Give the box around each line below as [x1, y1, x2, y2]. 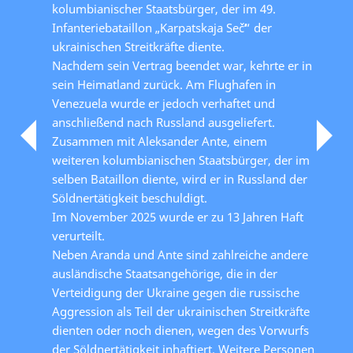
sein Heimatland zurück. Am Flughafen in [52, 76, 276, 92]
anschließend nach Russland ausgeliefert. [52, 113, 275, 130]
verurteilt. [52, 227, 105, 243]
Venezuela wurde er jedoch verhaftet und [52, 95, 275, 111]
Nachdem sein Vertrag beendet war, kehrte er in [52, 57, 312, 73]
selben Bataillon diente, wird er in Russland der [52, 170, 307, 187]
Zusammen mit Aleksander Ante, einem [52, 132, 267, 149]
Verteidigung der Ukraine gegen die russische [52, 284, 299, 300]
